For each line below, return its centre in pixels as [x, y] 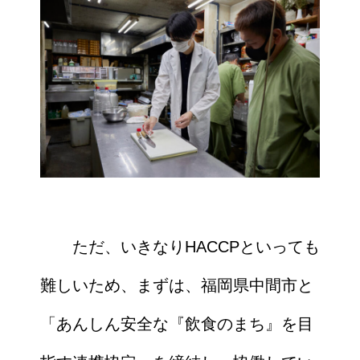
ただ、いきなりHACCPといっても [180, 247]
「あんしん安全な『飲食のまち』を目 [177, 324]
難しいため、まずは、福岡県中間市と [177, 286]
